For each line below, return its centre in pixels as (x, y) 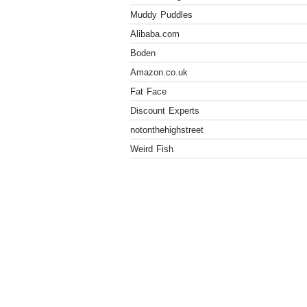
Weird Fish (152, 149)
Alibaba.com (155, 34)
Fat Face (148, 91)
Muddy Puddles (161, 15)
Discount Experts (165, 111)
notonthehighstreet (167, 130)
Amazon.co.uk (159, 72)
